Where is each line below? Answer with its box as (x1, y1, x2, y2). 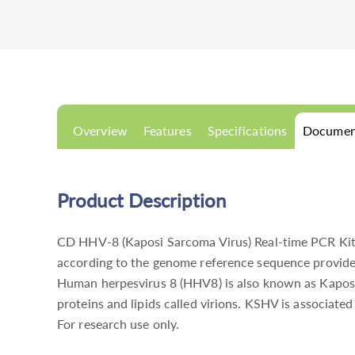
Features (143, 122, 192, 138)
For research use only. (57, 315, 180, 331)
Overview (73, 122, 128, 138)
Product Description (57, 188, 226, 212)
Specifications (207, 122, 288, 138)
